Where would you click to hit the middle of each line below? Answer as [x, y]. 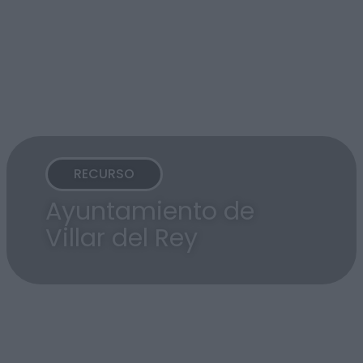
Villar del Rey [122, 237]
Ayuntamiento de [150, 211]
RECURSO [104, 174]
